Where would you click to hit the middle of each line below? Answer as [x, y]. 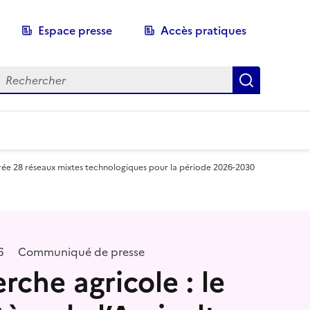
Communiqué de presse [80, 252]
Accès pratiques [203, 30]
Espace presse [75, 30]
